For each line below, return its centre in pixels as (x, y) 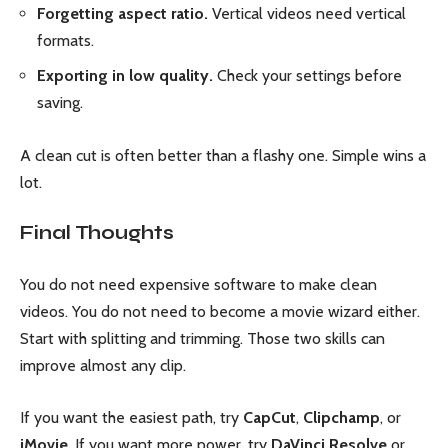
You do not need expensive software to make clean (198, 284)
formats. (65, 40)
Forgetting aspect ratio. (122, 13)
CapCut (269, 418)
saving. (60, 103)
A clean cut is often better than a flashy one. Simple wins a (223, 155)
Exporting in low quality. (125, 76)
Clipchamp (341, 418)
